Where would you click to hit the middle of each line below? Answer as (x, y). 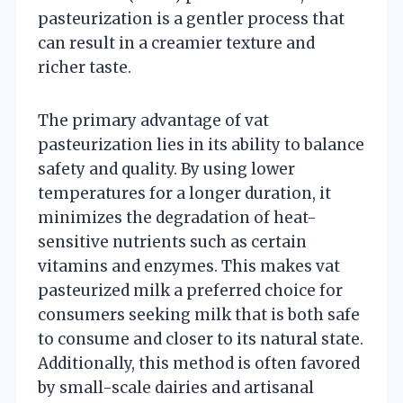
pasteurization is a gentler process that (191, 18)
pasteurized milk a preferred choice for (190, 290)
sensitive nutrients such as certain (172, 242)
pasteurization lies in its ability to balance (201, 144)
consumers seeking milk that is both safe (199, 314)
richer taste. (85, 67)
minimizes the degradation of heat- (177, 217)
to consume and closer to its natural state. (201, 339)
